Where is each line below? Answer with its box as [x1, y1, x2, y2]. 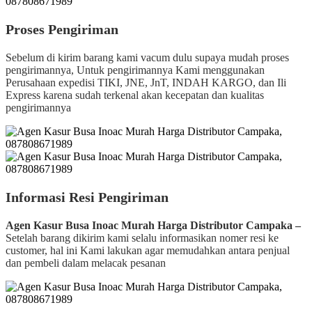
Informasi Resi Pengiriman [6, 189, 169, 205]
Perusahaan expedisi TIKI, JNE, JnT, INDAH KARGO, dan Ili [6, 76, 286, 88]
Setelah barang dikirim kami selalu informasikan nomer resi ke [6, 231, 279, 244]
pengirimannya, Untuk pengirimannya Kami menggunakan [6, 63, 265, 76]
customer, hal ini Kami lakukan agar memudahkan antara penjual [6, 244, 290, 256]
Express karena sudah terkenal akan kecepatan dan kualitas [6, 88, 264, 101]
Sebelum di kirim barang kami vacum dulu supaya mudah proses [6, 51, 289, 63]
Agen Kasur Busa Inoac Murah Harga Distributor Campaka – [6, 219, 301, 231]
